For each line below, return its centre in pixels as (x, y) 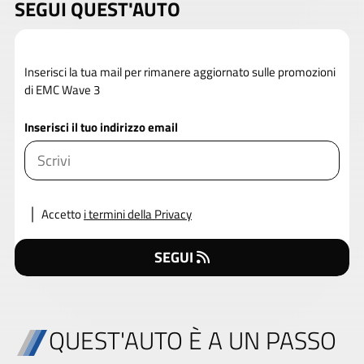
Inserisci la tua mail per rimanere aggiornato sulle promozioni (180, 72)
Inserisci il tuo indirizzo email (101, 128)
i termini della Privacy (138, 214)
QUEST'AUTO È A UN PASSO (192, 341)
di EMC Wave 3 (62, 90)
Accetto (61, 214)
